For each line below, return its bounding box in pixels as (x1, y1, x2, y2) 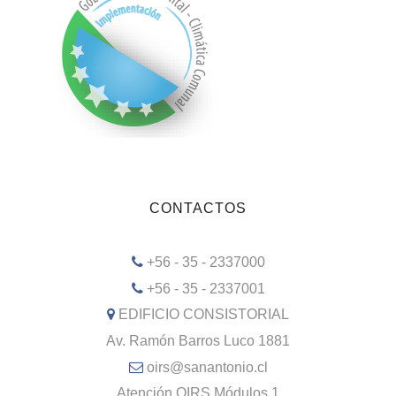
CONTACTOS (149, 201, 247, 217)
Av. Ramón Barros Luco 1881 (106, 332, 290, 348)
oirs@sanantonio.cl (146, 359, 268, 375)
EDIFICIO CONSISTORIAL (118, 307, 289, 323)
